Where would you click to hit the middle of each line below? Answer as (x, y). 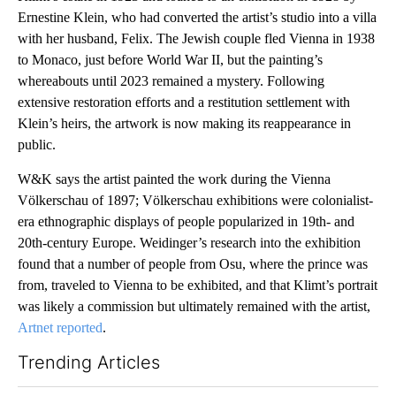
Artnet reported (60, 327)
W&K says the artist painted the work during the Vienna (174, 179)
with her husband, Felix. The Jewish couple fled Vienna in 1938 (196, 38)
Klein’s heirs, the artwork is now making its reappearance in (184, 123)
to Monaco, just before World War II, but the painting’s (170, 59)
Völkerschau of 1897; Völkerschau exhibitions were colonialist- (195, 200)
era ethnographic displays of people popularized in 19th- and (186, 221)
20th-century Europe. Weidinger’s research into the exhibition (189, 242)
